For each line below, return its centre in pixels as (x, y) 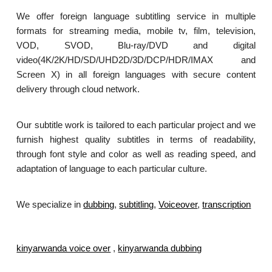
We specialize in (50, 205)
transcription (227, 205)
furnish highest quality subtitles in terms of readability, (136, 140)
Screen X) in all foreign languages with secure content (136, 75)
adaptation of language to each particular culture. (112, 169)
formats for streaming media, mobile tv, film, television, (136, 31)
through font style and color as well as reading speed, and (136, 154)
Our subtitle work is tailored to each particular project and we (136, 125)
